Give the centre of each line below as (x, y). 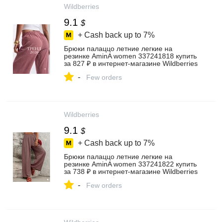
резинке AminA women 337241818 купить (130, 56)
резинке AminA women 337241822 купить (130, 164)
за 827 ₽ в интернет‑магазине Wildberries (131, 63)
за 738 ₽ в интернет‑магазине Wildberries (131, 171)
